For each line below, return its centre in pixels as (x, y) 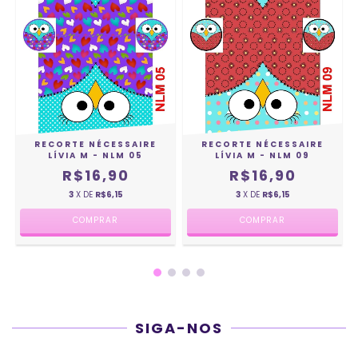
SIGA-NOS (179, 328)
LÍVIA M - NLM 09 (263, 155)
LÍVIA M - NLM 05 (95, 155)
